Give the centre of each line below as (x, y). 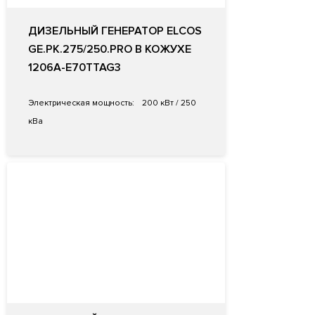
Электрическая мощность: (81, 103)
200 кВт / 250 (168, 103)
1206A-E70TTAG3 (75, 68)
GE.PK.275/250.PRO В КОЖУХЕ (110, 50)
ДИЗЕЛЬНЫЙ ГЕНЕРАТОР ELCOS (115, 31)
